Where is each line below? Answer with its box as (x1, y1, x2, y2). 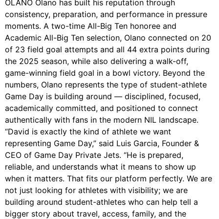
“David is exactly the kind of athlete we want (5, 127, 171, 137)
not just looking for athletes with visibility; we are (5, 185, 188, 196)
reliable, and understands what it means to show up (5, 162, 196, 172)
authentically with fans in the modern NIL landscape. (5, 115, 198, 125)
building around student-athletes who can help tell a (5, 197, 198, 207)
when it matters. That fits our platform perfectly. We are (5, 174, 212, 184)
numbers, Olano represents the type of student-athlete (5, 80, 207, 90)
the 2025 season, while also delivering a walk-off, (5, 56, 188, 66)
